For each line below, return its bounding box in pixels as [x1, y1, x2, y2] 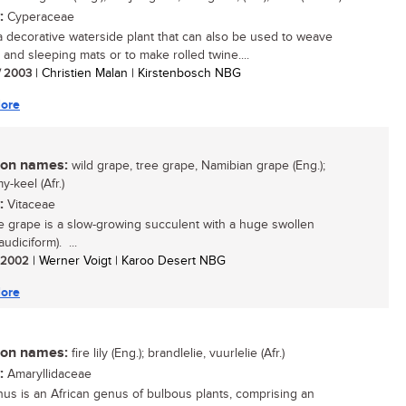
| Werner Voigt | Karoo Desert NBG [29, 254, 226, 268]
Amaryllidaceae [4, 367, 92, 382]
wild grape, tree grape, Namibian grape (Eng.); [68, 159, 325, 173]
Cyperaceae [4, 10, 74, 24]
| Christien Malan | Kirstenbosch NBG [32, 66, 241, 81]
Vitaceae [4, 198, 55, 212]
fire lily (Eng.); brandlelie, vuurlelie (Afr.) [68, 346, 285, 361]
